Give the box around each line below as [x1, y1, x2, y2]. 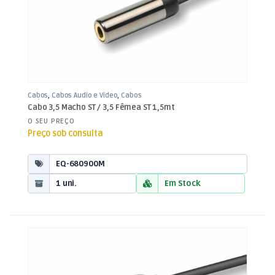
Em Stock [165, 178, 201, 188]
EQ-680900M [56, 158, 105, 169]
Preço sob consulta [28, 128, 103, 139]
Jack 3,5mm [28, 98, 66, 107]
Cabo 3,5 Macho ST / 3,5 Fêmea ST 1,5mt [28, 102, 175, 112]
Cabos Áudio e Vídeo [52, 91, 118, 100]
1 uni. [56, 178, 77, 188]
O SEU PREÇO [28, 117, 75, 126]
